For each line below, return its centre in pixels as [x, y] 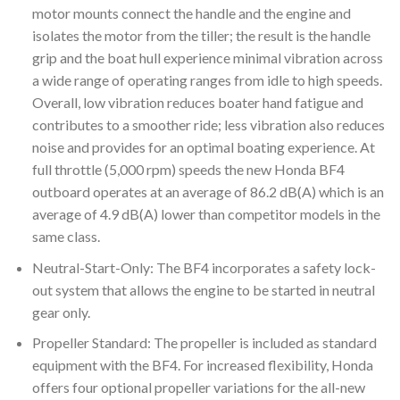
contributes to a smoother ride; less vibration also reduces [208, 125]
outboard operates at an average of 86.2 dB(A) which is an [208, 192]
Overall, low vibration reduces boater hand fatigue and [197, 103]
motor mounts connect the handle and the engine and [191, 13]
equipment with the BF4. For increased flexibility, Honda [202, 365]
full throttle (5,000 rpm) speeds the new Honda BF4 [188, 170]
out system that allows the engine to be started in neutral [203, 289]
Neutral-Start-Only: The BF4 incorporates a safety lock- [204, 267]
